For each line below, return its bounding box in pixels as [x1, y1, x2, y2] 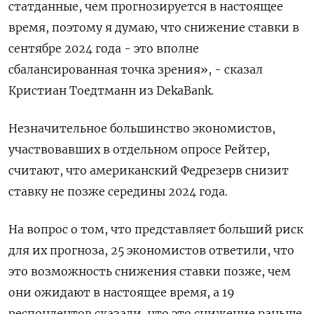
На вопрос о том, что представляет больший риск [8, 221, 303, 236]
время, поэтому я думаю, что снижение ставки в [8, 20, 299, 34]
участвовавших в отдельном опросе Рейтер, [8, 142, 270, 156]
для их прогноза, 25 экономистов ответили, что [8, 243, 294, 257]
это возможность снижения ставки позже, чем [8, 264, 291, 278]
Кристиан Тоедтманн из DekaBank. [8, 83, 214, 97]
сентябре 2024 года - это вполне [8, 41, 199, 55]
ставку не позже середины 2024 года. [8, 184, 228, 198]
